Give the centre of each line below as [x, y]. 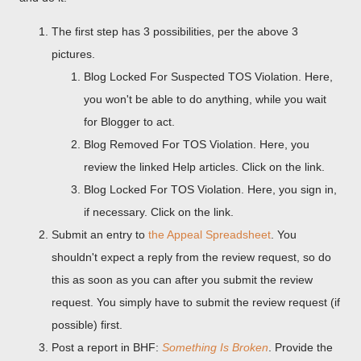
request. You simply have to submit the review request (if [196, 302]
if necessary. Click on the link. [159, 212]
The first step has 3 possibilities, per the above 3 [175, 31]
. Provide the [301, 347]
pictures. [73, 54]
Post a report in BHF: [107, 347]
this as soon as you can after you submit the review [182, 280]
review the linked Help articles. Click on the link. [204, 167]
